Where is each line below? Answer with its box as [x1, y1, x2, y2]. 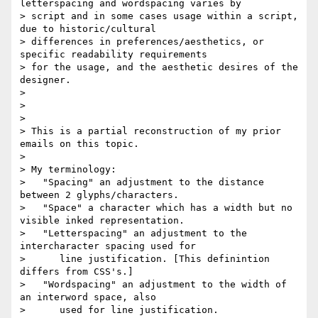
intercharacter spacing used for [20, 241, 196, 252]
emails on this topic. [20, 138, 139, 150]
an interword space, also [20, 292, 156, 303]
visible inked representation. [20, 215, 185, 226]
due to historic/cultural [20, 23, 156, 35]
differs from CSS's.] [20, 266, 133, 278]
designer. [20, 75, 71, 86]
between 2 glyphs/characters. [20, 190, 179, 201]
